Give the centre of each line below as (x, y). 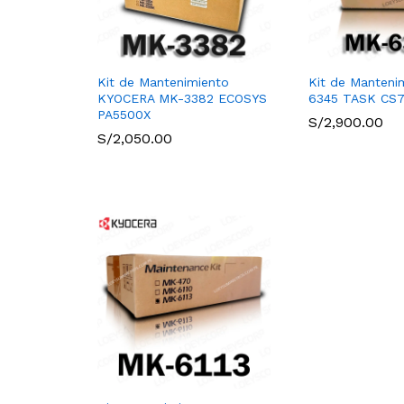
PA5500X (124, 115)
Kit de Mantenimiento (163, 83)
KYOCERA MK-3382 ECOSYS (182, 99)
